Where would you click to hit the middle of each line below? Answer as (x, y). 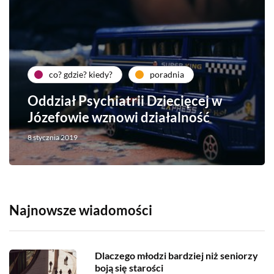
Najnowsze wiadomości (81, 210)
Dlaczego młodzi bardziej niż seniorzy (176, 255)
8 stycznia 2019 (53, 137)
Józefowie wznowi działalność (119, 117)
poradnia (167, 75)
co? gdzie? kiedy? (81, 75)
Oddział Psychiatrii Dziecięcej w (125, 100)
